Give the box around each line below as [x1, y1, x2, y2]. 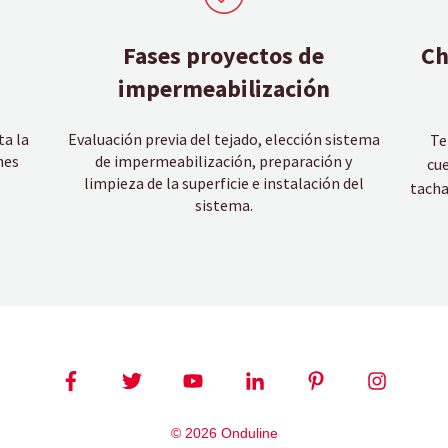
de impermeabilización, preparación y [95, 150, 353, 171]
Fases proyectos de [123, 40, 325, 72]
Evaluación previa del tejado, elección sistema [67, 128, 380, 149]
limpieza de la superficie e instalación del [83, 172, 364, 193]
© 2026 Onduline [170, 425, 278, 442]
